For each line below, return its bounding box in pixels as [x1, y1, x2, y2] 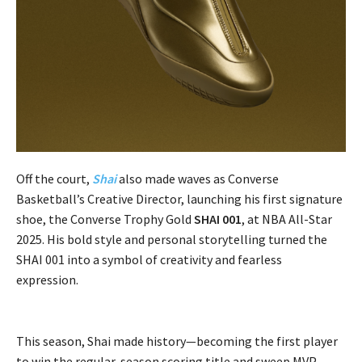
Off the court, [16, 170, 92, 187]
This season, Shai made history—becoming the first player [16, 333, 338, 350]
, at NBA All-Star [242, 211, 332, 228]
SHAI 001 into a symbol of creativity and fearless [16, 251, 282, 268]
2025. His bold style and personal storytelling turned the [16, 231, 327, 248]
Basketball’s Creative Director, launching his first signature [16, 191, 343, 208]
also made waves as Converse [116, 170, 279, 187]
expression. [16, 271, 78, 288]
